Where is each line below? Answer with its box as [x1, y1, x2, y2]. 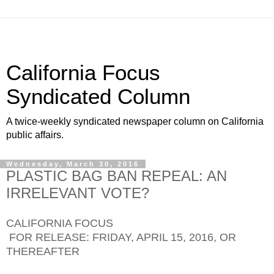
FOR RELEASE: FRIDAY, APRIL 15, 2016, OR [6, 231, 236, 243]
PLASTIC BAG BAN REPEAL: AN [6, 168, 227, 184]
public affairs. [6, 130, 64, 140]
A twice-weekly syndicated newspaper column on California [6, 116, 264, 127]
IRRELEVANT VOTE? [6, 185, 149, 201]
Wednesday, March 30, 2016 [6, 160, 139, 168]
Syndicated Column [6, 85, 190, 108]
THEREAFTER [6, 245, 80, 257]
